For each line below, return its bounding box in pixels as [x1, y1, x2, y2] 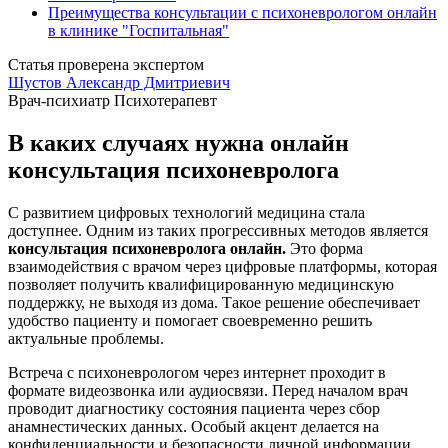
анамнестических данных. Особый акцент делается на [8, 417, 379, 435]
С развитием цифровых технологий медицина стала [8, 203, 365, 221]
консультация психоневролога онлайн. [8, 239, 286, 257]
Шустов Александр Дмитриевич [8, 73, 230, 91]
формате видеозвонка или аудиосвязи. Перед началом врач [8, 381, 408, 399]
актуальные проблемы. [8, 329, 164, 347]
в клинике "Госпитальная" [48, 21, 229, 39]
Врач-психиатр [8, 91, 114, 109]
